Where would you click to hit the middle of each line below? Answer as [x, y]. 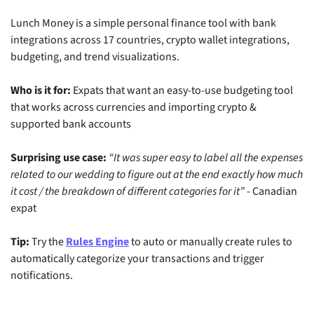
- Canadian [271, 192]
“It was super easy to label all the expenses [206, 158]
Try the [48, 242]
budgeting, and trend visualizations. [95, 57]
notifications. [42, 276]
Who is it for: [41, 91]
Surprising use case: [59, 158]
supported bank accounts [71, 124]
